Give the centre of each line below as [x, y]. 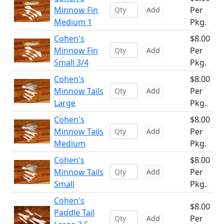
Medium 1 [73, 22]
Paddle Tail [74, 212]
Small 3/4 [71, 62]
